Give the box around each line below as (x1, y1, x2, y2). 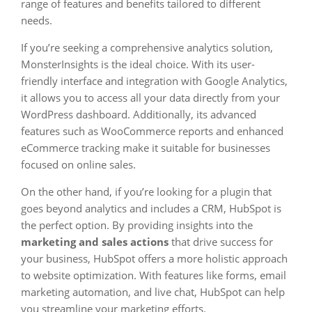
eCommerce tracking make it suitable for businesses (21, 141, 270, 155)
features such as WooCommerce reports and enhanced (21, 124, 283, 138)
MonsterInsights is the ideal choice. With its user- (21, 57, 255, 71)
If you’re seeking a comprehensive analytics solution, (21, 40, 273, 54)
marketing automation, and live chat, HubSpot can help (21, 285, 285, 299)
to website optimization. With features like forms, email (21, 268, 286, 282)
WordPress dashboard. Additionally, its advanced (21, 107, 256, 121)
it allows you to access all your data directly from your (21, 91, 280, 104)
